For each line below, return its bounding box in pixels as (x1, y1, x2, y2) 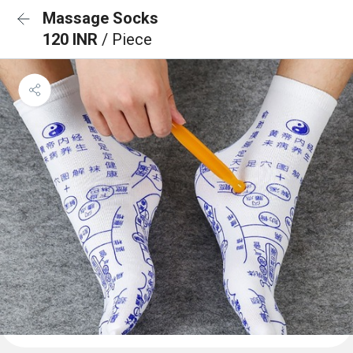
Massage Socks (43, 9, 158, 28)
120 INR (43, 30, 102, 49)
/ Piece (102, 30, 152, 49)
